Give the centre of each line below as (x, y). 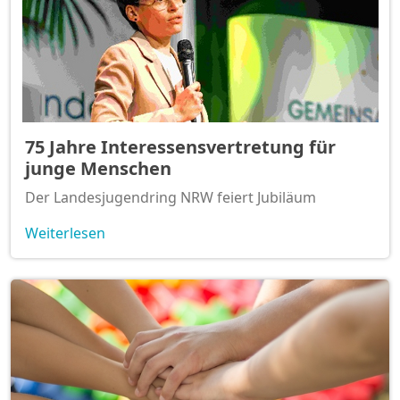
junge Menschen (98, 168)
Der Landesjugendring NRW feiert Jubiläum (171, 197)
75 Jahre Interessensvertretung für (180, 146)
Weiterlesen (65, 233)
